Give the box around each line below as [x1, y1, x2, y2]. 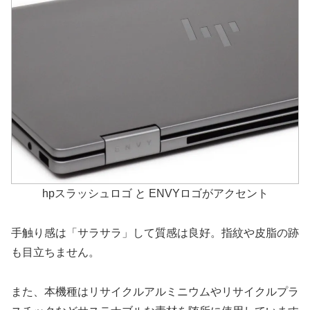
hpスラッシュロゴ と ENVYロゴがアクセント [42, 188, 268, 200]
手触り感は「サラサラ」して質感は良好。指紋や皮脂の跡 [11, 226, 299, 239]
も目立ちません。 [11, 246, 100, 258]
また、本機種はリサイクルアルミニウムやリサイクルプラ [11, 285, 299, 298]
